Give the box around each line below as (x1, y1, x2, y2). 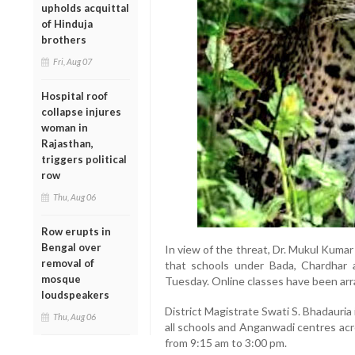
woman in (41, 120, 88, 134)
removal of (41, 256, 94, 269)
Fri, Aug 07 (53, 55, 92, 67)
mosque (41, 272, 81, 285)
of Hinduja (41, 17, 93, 30)
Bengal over (41, 240, 101, 254)
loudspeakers (41, 288, 109, 301)
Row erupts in (41, 224, 111, 238)
